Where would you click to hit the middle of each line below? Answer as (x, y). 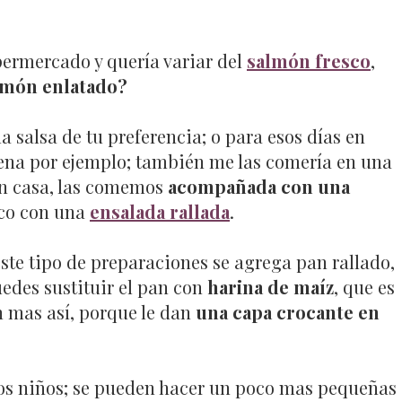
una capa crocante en (288, 311)
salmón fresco (309, 60)
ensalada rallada (160, 211)
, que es (364, 286)
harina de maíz (271, 286)
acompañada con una (259, 186)
